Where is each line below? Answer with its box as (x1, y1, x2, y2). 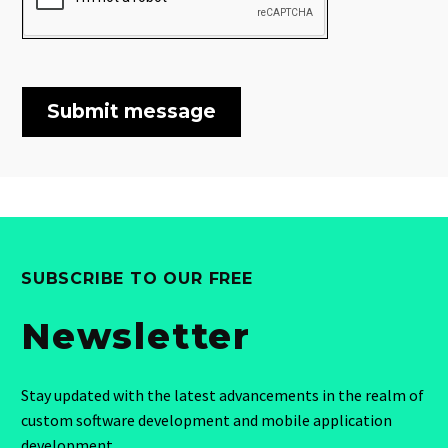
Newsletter (21, 313, 251, 358)
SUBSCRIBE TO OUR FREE (21, 268, 253, 288)
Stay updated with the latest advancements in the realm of (21, 384, 424, 405)
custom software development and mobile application (21, 409, 392, 430)
